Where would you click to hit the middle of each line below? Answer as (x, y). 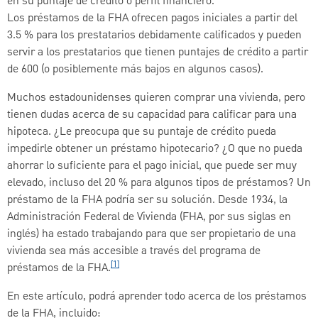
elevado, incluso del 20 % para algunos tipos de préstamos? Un (159, 183)
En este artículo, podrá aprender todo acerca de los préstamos (157, 296)
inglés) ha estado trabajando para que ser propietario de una (152, 234)
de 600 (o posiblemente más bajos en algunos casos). (135, 69)
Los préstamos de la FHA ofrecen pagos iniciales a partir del (152, 18)
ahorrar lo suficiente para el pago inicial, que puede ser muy (152, 166)
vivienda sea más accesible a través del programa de (134, 251)
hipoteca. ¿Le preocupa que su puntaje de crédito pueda (142, 132)
